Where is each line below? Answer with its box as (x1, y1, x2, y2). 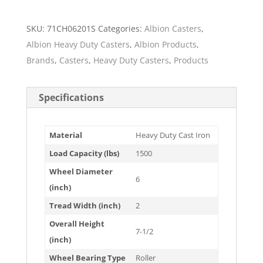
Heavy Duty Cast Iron (136, 130, 211, 140)
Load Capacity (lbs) (49, 148, 120, 159)
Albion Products (134, 39, 197, 50)
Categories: (97, 23, 144, 34)
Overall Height (49, 218, 105, 229)
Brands (26, 55, 55, 66)
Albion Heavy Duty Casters (26, 39, 130, 50)
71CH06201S (46, 23, 96, 34)
